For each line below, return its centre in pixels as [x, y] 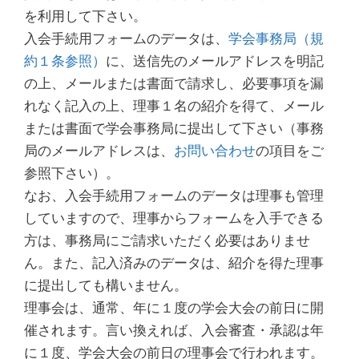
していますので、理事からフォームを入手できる [174, 218]
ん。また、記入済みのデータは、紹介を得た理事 [174, 263]
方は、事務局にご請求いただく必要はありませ [167, 240]
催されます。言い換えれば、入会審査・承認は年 [174, 330]
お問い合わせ [215, 151]
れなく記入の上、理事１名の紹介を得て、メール [174, 106]
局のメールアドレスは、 [99, 151]
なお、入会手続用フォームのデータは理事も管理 [174, 196]
